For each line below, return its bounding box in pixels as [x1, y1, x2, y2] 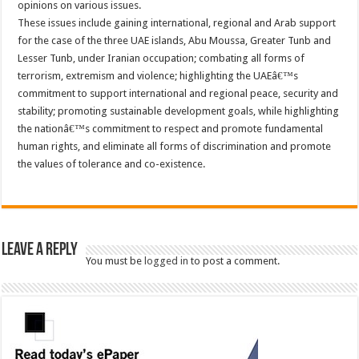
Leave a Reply [2, 240, 79, 260]
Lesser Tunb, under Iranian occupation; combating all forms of [18, 51, 305, 64]
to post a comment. [188, 254, 280, 267]
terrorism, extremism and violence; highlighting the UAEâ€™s [18, 69, 299, 82]
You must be [86, 254, 145, 267]
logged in [144, 254, 189, 267]
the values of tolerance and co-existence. [18, 157, 206, 170]
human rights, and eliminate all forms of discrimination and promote [18, 139, 332, 152]
